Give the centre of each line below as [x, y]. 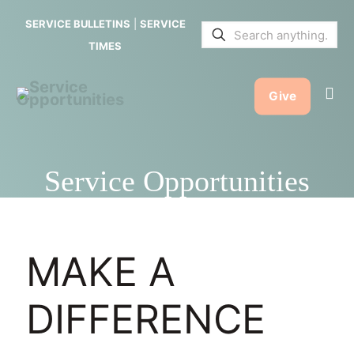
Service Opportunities [177, 181]
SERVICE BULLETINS [77, 24]
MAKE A [101, 272]
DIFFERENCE [146, 319]
